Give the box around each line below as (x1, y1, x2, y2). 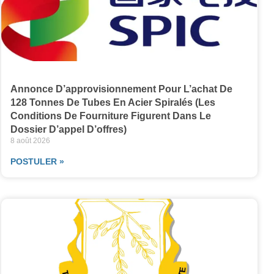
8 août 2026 (10, 136, 50, 145)
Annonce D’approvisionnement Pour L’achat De (10, 83, 232, 94)
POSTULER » (10, 156, 64, 166)
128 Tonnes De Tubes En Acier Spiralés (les (10, 97, 215, 108)
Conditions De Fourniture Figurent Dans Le (10, 110, 211, 121)
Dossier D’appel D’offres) (10, 124, 127, 135)
